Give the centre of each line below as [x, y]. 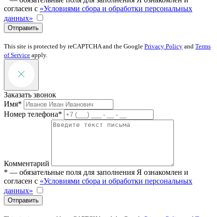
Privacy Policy [163, 46]
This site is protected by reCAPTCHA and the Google [74, 46]
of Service [17, 55]
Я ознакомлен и [163, 172]
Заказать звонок [30, 95]
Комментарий [27, 164]
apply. [39, 55]
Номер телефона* [33, 114]
